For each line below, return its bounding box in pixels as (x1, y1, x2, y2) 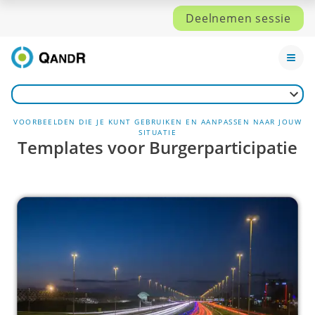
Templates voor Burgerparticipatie (18, 136, 297, 159)
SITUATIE (139, 127, 176, 137)
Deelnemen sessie (186, 11, 291, 26)
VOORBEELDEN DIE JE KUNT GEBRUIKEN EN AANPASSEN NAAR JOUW (13, 117, 302, 127)
